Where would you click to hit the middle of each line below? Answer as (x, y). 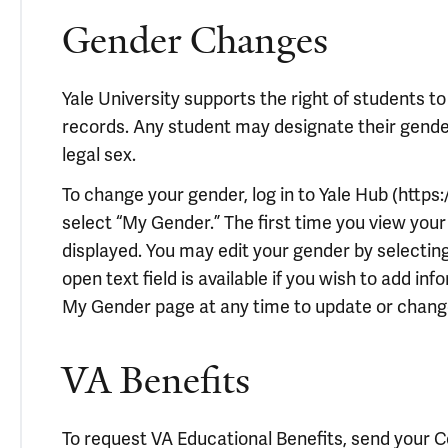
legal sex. (99, 154)
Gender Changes (195, 40)
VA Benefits (156, 380)
